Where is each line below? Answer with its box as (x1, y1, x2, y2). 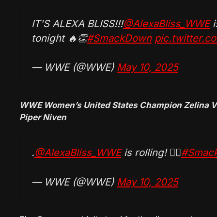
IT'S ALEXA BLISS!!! (31, 17, 123, 30)
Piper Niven (19, 112, 66, 122)
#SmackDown (87, 31, 152, 44)
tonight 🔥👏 (31, 31, 87, 44)
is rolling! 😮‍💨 (121, 146, 181, 159)
